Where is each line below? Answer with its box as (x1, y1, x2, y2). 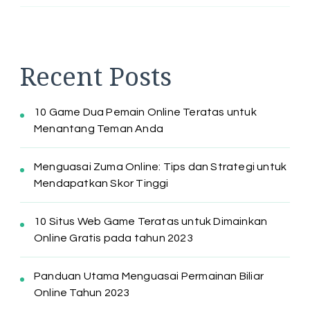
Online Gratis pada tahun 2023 (34, 232, 193, 244)
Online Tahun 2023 (34, 287, 130, 299)
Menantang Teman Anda (34, 123, 163, 135)
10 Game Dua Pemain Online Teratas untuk (34, 107, 257, 118)
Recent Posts (20, 57, 172, 93)
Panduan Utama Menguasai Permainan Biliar (34, 271, 264, 282)
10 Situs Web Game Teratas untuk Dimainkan (34, 216, 268, 228)
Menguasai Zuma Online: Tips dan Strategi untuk (34, 161, 287, 173)
